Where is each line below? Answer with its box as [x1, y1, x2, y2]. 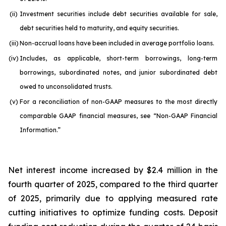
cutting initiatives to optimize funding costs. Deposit [8, 207, 218, 217]
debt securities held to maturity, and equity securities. [20, 24, 179, 32]
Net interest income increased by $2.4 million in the [8, 165, 218, 175]
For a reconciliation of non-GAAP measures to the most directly [20, 98, 217, 105]
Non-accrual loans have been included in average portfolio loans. [20, 39, 214, 47]
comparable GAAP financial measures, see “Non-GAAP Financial [20, 112, 217, 120]
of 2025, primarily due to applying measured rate [8, 193, 218, 203]
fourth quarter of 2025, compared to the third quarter [8, 179, 218, 189]
